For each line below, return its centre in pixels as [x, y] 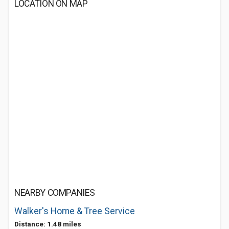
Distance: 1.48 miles [48, 224]
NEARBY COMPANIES [55, 193]
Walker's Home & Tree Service [75, 211]
